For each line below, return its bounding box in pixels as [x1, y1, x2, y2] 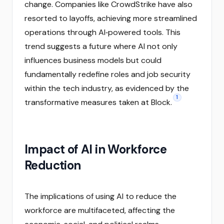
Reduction [24, 157, 81, 173]
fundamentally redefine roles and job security [24, 69, 190, 79]
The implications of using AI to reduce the [24, 191, 176, 201]
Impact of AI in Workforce [24, 141, 166, 157]
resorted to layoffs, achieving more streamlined [24, 13, 197, 23]
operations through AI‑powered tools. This [24, 27, 180, 37]
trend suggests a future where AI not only [24, 41, 177, 51]
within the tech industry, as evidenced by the [24, 83, 189, 93]
